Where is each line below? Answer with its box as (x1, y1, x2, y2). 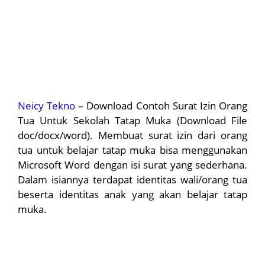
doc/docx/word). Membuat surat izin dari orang (18, 128, 247, 142)
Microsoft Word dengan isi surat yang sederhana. (18, 157, 247, 172)
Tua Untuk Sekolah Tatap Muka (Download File (18, 113, 247, 127)
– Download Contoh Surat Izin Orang (75, 98, 248, 112)
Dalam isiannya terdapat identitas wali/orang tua (18, 172, 247, 186)
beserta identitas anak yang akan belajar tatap (18, 187, 247, 201)
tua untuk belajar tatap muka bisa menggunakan (18, 143, 247, 157)
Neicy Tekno (18, 98, 76, 112)
